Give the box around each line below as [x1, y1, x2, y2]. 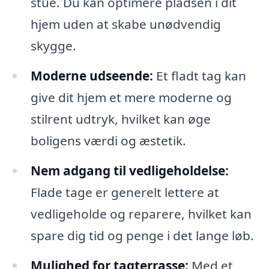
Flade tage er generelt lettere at [30, 183, 219, 201]
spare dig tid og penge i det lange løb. [30, 226, 254, 244]
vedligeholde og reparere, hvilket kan [30, 205, 252, 222]
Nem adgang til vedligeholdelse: [30, 162, 229, 179]
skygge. [30, 37, 76, 55]
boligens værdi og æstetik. [30, 132, 186, 150]
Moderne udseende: [30, 67, 153, 85]
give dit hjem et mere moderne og [30, 89, 232, 106]
